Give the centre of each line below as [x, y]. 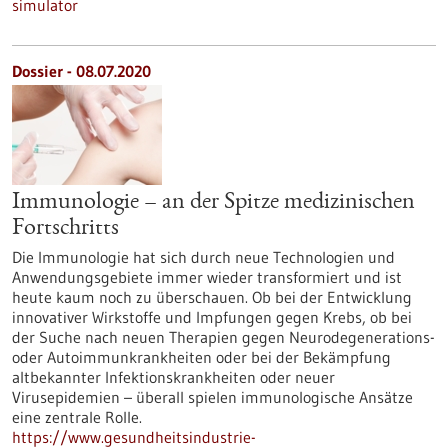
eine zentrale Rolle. [77, 417]
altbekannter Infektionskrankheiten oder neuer [173, 377]
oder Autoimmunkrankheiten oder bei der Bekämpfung [201, 357]
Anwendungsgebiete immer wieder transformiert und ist [207, 277]
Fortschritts [65, 229]
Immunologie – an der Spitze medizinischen [213, 203]
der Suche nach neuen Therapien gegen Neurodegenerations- [223, 337]
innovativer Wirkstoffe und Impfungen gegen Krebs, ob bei [212, 317]
